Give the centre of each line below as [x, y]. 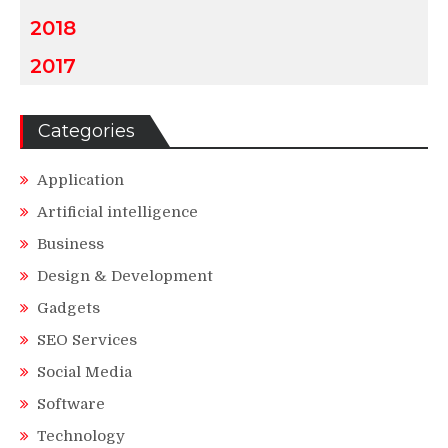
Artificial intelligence [117, 211]
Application [80, 179]
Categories [86, 130]
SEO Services [87, 339]
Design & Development [125, 275]
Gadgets [68, 307]
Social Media [84, 371]
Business [70, 243]
